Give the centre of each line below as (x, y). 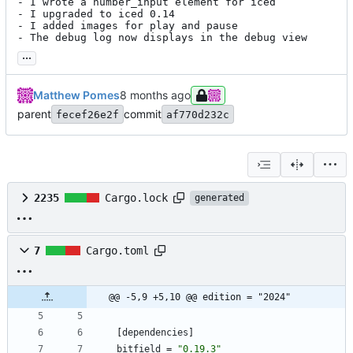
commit (143, 114)
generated (219, 198)
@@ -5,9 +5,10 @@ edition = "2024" (200, 297)
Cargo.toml (117, 251)
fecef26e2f (87, 114)
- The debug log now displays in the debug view (162, 37)
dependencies (155, 333)
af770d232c (198, 114)
